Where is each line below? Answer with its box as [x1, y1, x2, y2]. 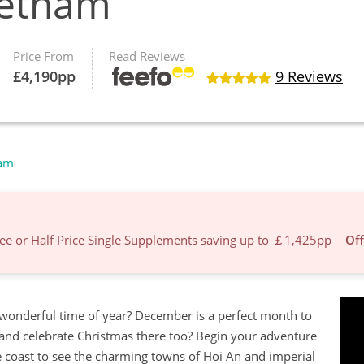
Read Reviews [109, 48, 185, 64]
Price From [13, 48, 74, 64]
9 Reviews [275, 67, 343, 86]
